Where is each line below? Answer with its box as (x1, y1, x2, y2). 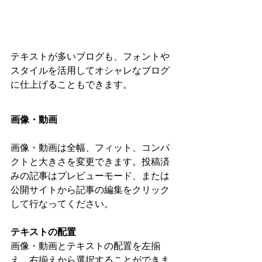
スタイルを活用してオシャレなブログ (11, 65, 170, 75)
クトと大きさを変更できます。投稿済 (11, 156, 170, 167)
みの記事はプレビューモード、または (11, 170, 170, 181)
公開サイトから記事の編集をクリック (11, 184, 170, 195)
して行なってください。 (11, 198, 113, 209)
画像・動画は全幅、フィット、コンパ (11, 142, 170, 153)
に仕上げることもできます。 (11, 79, 135, 89)
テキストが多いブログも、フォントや (11, 51, 170, 61)
